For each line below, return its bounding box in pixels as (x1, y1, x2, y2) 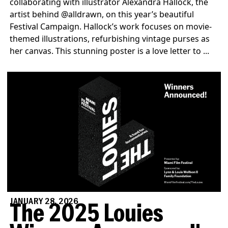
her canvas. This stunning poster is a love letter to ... (10, 45, 210, 57)
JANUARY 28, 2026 (10, 197, 78, 207)
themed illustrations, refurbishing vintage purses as (10, 33, 210, 45)
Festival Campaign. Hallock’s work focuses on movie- (10, 21, 212, 33)
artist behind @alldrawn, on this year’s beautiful (10, 9, 194, 20)
